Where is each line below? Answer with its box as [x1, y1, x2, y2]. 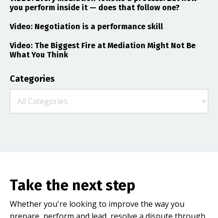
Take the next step [10, 176, 135, 194]
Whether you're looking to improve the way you [10, 198, 184, 209]
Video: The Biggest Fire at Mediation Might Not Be [10, 40, 196, 50]
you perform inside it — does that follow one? [10, 2, 180, 12]
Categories [10, 73, 54, 84]
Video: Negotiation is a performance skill [10, 21, 163, 31]
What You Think [10, 50, 68, 59]
